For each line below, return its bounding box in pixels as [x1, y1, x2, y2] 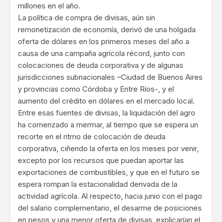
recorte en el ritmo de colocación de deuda [18, 132, 166, 142]
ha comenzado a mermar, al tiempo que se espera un [18, 120, 198, 130]
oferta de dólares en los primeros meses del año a [18, 37, 189, 47]
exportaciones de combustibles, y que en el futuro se [18, 167, 200, 177]
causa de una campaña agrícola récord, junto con [18, 49, 185, 58]
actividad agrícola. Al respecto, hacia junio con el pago [18, 191, 202, 201]
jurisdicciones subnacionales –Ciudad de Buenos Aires [18, 72, 203, 82]
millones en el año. [18, 1, 80, 11]
